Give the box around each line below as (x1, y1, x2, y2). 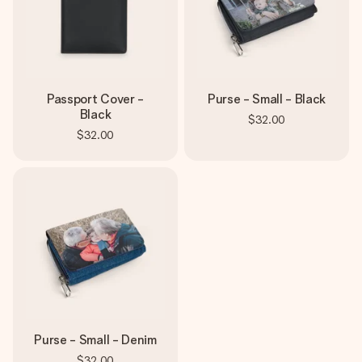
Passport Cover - (47, 91, 144, 107)
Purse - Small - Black (207, 91, 326, 107)
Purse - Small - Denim (34, 332, 157, 347)
